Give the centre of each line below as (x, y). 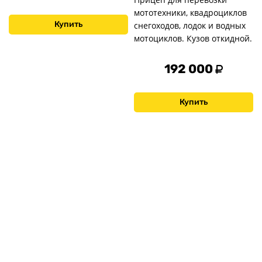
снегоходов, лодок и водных (190, 26)
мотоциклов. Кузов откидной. (193, 39)
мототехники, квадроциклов (190, 13)
